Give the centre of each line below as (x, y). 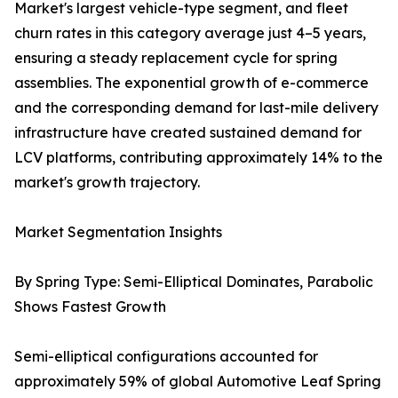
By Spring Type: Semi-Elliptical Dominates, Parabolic (194, 282)
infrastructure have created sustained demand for (188, 133)
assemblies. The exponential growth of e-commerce (191, 83)
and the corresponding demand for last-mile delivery (196, 108)
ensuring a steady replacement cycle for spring (176, 58)
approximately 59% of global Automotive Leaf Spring (198, 382)
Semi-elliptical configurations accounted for (166, 357)
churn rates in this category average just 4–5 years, (190, 33)
